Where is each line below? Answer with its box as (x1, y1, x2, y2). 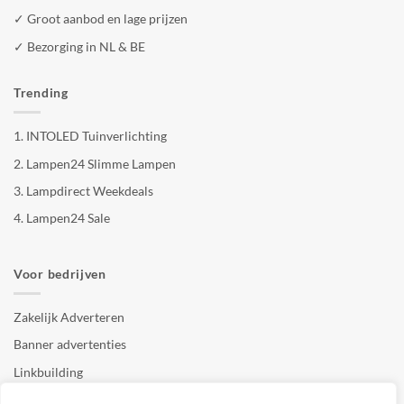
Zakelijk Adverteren (14, 308, 124, 325)
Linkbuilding (14, 363, 83, 380)
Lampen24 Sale (26, 210, 110, 226)
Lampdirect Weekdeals (26, 182, 153, 198)
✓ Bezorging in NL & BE (14, 38, 145, 54)
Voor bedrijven (14, 265, 106, 281)
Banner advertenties (14, 336, 126, 353)
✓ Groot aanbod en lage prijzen (14, 11, 188, 27)
